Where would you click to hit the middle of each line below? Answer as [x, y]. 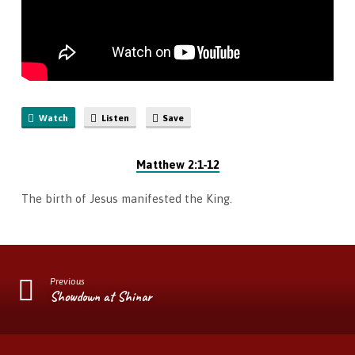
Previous [68, 281]
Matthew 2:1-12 [177, 165]
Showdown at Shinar [101, 296]
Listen [115, 118]
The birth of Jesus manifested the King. [126, 199]
